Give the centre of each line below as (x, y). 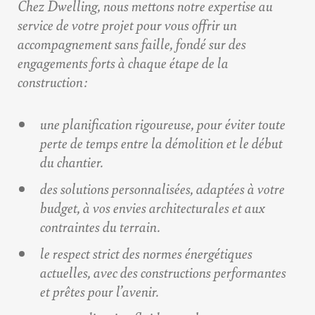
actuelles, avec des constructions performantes (163, 272)
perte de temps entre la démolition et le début (161, 143)
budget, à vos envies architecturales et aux (153, 207)
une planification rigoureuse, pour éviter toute (163, 124)
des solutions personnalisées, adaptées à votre (162, 188)
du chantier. (72, 162)
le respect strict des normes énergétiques (146, 253)
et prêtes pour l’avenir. (99, 291)
